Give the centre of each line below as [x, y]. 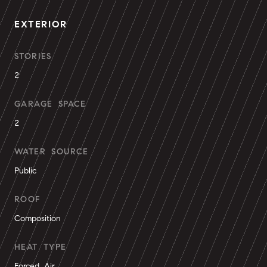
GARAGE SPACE [50, 104]
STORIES [33, 56]
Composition [38, 218]
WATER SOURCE [52, 152]
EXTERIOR [41, 24]
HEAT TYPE [41, 247]
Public [25, 171]
